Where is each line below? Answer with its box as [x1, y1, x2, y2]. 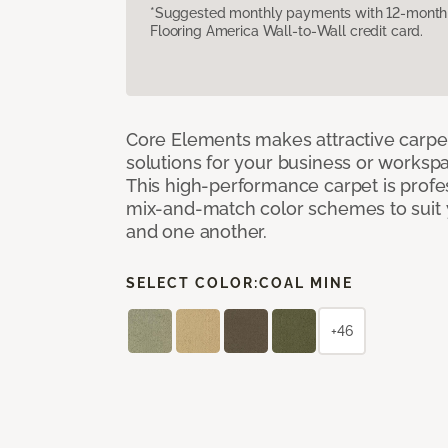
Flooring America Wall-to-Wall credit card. [150, 22, 424, 39]
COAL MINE [259, 274, 353, 291]
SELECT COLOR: [126, 274, 259, 291]
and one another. [126, 220, 268, 242]
